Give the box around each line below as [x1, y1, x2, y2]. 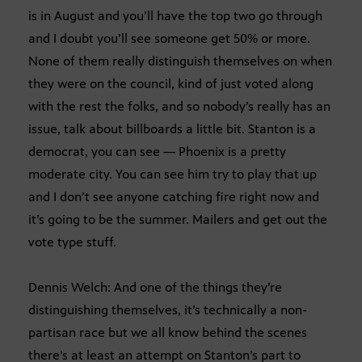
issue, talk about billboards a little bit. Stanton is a [28, 120, 316, 137]
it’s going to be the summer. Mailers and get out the [28, 211, 327, 227]
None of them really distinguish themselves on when [28, 53, 332, 69]
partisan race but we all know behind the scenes [28, 324, 307, 340]
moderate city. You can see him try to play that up [28, 166, 317, 182]
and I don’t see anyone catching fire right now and [28, 188, 319, 204]
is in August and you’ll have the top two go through [28, 7, 322, 23]
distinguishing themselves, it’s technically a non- [28, 301, 307, 318]
